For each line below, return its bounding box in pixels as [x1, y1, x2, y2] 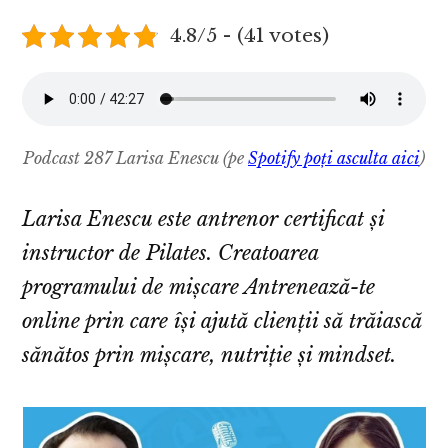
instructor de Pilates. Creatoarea [22, 241, 319, 266]
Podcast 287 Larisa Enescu [23, 148, 223, 169]
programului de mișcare [22, 275, 245, 300]
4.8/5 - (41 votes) [169, 23, 329, 48]
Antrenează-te [244, 275, 376, 300]
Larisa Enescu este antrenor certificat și [22, 207, 385, 232]
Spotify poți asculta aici [248, 148, 420, 169]
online [22, 309, 86, 334]
